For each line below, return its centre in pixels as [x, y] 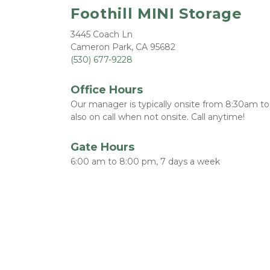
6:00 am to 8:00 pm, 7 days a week [145, 162]
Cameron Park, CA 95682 [123, 47]
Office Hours [107, 90]
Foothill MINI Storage [156, 14]
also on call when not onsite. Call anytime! [160, 117]
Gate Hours [102, 147]
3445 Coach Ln [102, 34]
